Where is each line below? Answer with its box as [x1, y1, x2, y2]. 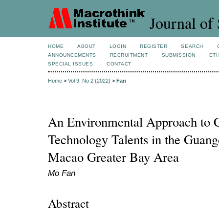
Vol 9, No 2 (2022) [68, 78, 110, 84]
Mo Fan [48, 168, 75, 178]
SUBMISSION [161, 52, 196, 58]
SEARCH [181, 44, 203, 49]
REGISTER [140, 44, 168, 49]
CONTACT [107, 61, 131, 66]
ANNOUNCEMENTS [48, 52, 96, 58]
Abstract [48, 195, 89, 211]
